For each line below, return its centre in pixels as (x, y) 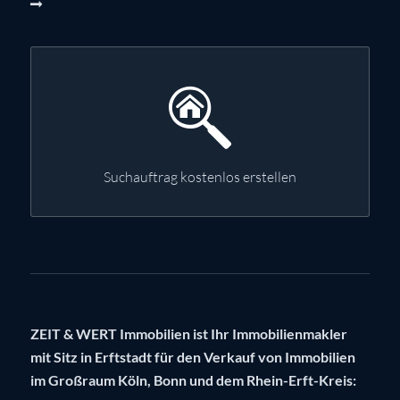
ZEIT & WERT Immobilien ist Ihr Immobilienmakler (188, 334)
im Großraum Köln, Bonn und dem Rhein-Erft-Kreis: (193, 380)
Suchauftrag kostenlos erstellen (200, 177)
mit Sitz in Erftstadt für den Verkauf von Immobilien (192, 357)
